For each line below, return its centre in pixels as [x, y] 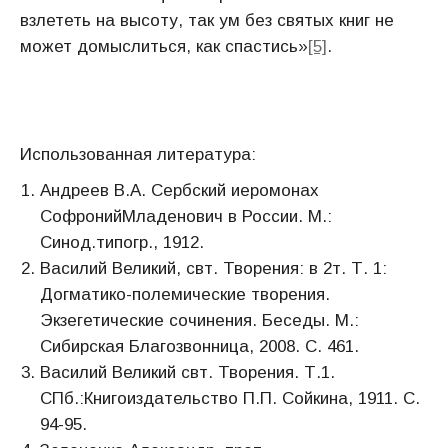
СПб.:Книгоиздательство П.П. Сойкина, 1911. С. [230, 398]
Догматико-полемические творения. [185, 294]
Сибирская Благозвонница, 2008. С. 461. [199, 346]
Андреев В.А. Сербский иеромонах [179, 190]
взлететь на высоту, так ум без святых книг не [207, 20]
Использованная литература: [138, 154]
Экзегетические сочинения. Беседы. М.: [199, 320]
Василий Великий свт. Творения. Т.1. [187, 372]
